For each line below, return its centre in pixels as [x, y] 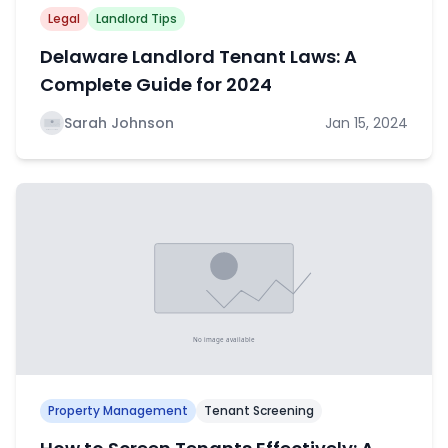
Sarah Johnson [119, 122]
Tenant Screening [259, 410]
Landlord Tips [136, 18]
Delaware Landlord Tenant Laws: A [198, 56]
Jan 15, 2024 [366, 122]
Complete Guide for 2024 [156, 84]
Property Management [118, 410]
